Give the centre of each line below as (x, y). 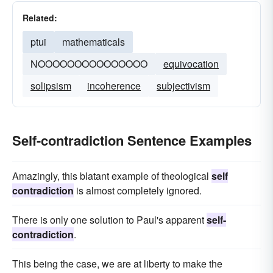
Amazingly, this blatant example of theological (112, 176)
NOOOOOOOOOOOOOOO (89, 64)
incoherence (114, 86)
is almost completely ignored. (138, 190)
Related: (40, 18)
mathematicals (94, 42)
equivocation (191, 64)
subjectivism (183, 86)
